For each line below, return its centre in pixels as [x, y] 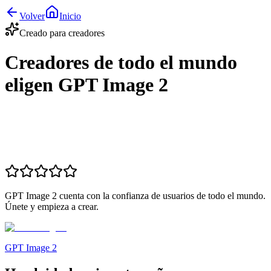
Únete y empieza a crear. [52, 206]
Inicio [70, 16]
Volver [32, 16]
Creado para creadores [62, 33]
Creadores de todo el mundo [121, 63]
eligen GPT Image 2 [87, 85]
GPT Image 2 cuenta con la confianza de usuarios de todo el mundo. [135, 195]
